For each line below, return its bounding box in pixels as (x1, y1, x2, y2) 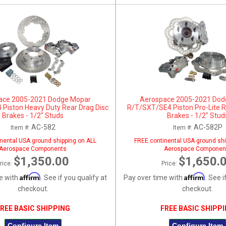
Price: (161, 159, 179, 167)
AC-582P (193, 123, 222, 131)
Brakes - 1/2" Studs (2, 111, 64, 120)
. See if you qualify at (40, 173, 107, 182)
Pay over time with (124, 173, 185, 182)
